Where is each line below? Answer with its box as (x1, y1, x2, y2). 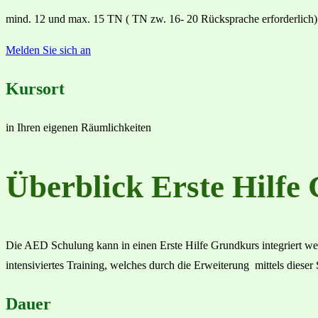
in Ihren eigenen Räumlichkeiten (6, 121, 151, 134)
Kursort (6, 79, 65, 99)
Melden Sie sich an (6, 44, 91, 57)
